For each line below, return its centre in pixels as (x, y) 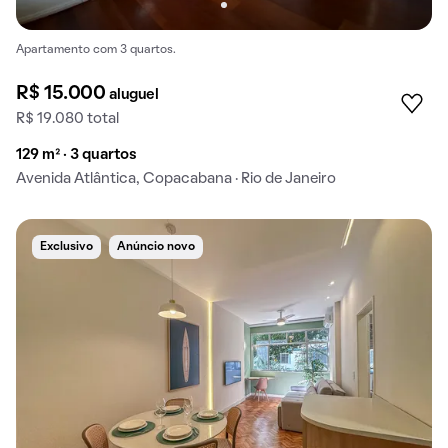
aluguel (134, 95)
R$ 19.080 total (67, 119)
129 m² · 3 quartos (76, 155)
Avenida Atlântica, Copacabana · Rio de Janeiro (176, 179)
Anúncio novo (156, 247)
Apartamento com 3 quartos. (96, 50)
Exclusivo (66, 247)
